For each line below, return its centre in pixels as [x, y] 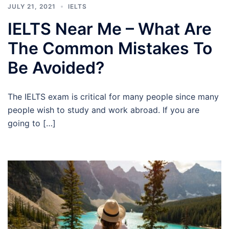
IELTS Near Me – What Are [110, 29]
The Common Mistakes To [110, 48]
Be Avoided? [56, 67]
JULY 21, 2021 [32, 6]
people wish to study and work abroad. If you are [104, 110]
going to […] [32, 123]
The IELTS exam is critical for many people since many [113, 96]
